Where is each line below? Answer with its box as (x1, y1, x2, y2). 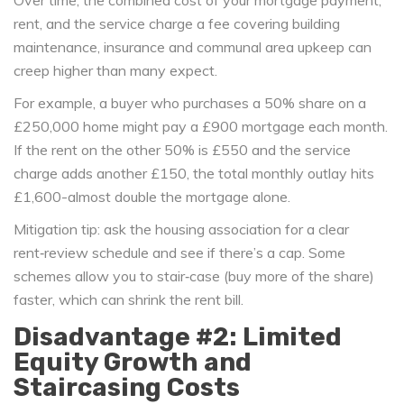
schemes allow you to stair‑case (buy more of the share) (14, 267, 374, 286)
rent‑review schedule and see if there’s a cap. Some (14, 243, 345, 262)
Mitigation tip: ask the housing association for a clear (14, 220, 349, 239)
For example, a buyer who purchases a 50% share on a (14, 94, 366, 113)
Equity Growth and (14, 347, 252, 378)
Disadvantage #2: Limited (14, 322, 342, 353)
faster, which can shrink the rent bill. (14, 290, 243, 309)
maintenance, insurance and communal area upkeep (14, 38, 344, 57)
